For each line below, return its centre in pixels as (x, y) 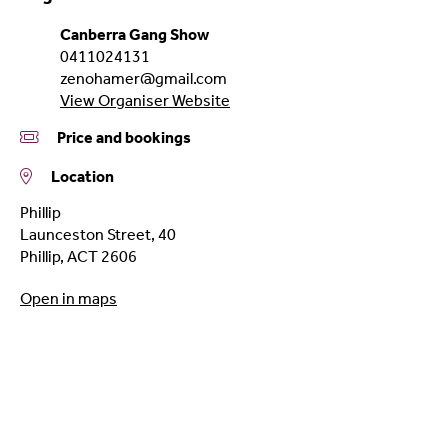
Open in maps (68, 298)
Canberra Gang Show (134, 34)
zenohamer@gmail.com (143, 78)
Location (73, 176)
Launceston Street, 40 (98, 234)
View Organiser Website (145, 100)
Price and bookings (114, 137)
